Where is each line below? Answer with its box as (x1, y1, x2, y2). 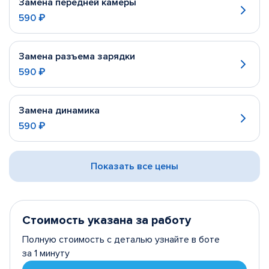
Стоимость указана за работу (22, 213, 191, 228)
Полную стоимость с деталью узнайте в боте (22, 234, 220, 246)
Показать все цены (91, 160, 178, 172)
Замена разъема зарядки (19, 50, 135, 62)
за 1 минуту (22, 247, 70, 259)
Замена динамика (19, 104, 100, 116)
